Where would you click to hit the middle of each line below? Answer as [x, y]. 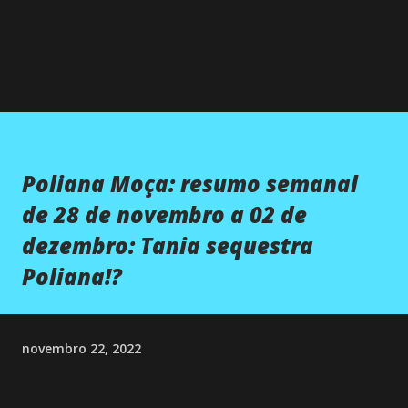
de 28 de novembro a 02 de [164, 214]
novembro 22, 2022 [82, 348]
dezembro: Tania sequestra [168, 245]
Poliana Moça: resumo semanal [190, 183]
